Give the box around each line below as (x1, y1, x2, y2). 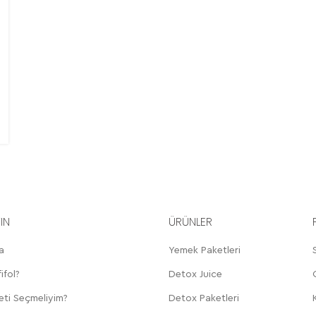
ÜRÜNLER (169, 213, 212, 230)
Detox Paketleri (169, 293, 239, 303)
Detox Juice (169, 269, 222, 279)
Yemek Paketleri (169, 245, 241, 255)
